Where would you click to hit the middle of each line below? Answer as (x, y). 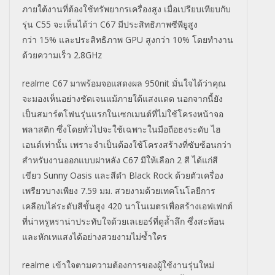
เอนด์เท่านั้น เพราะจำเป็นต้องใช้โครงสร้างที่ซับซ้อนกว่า (127, 145)
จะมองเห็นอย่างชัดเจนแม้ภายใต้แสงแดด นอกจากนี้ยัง (122, 99)
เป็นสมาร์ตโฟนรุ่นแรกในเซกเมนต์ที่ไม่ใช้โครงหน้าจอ (123, 114)
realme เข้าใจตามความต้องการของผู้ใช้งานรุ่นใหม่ (118, 265)
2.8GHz (88, 55)
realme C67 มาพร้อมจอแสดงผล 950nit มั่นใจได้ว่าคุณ (124, 83)
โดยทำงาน (213, 40)
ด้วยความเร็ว (48, 55)
